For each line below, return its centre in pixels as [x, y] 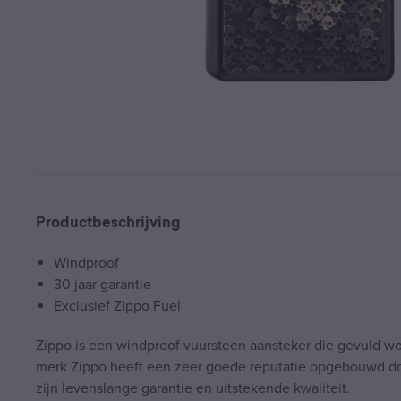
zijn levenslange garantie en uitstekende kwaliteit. [193, 388]
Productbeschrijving [108, 224]
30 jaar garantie [102, 285]
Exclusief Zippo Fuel [117, 306]
